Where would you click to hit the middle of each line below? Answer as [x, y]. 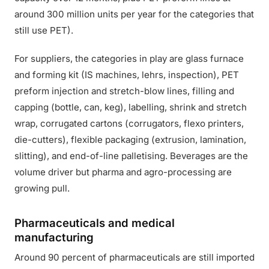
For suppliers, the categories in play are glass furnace [129, 59]
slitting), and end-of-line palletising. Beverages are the [131, 156]
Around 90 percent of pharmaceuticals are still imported [134, 257]
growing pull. [42, 188]
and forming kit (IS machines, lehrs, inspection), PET [127, 75]
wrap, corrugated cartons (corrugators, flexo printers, [129, 123]
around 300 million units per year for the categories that [134, 14]
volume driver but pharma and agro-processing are [123, 172]
